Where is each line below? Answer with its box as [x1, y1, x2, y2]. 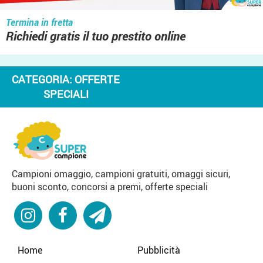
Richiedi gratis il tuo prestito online [6, 28, 186, 45]
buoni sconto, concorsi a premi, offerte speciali [12, 180, 208, 193]
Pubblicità [137, 243, 180, 257]
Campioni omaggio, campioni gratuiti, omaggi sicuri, [12, 167, 230, 180]
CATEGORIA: [12, 72, 75, 87]
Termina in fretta [6, 16, 73, 29]
